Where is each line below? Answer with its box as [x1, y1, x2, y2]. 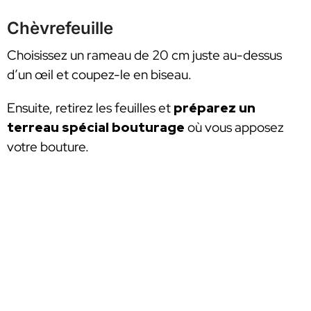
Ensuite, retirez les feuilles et [7, 99, 174, 117]
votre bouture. [7, 137, 89, 155]
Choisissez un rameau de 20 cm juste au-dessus [7, 47, 282, 65]
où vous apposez [185, 118, 284, 136]
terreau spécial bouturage [7, 118, 185, 136]
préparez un [174, 99, 255, 117]
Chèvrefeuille [7, 18, 113, 39]
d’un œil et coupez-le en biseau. [7, 66, 192, 84]
